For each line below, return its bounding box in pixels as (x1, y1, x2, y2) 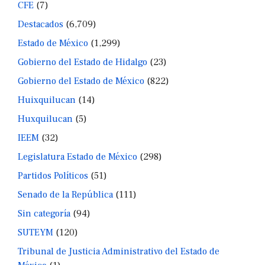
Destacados (18, 18, 63, 30)
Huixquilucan (18, 93, 76, 106)
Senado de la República (18, 188, 113, 201)
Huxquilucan (18, 112, 73, 125)
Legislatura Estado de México (18, 150, 137, 163)
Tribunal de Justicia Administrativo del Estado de (18, 245, 219, 257)
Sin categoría (18, 207, 70, 219)
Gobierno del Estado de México (18, 75, 144, 87)
